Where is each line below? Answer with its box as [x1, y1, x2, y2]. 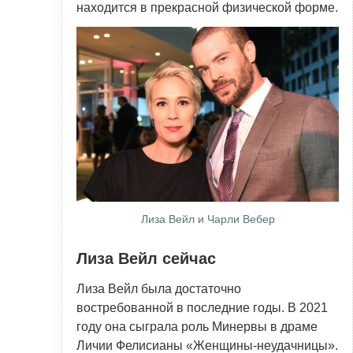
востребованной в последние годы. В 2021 [76, 300, 328, 314]
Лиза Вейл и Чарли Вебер [140, 212, 275, 225]
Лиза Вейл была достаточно [76, 281, 241, 295]
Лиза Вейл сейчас [76, 249, 216, 267]
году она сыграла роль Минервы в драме [76, 319, 318, 333]
